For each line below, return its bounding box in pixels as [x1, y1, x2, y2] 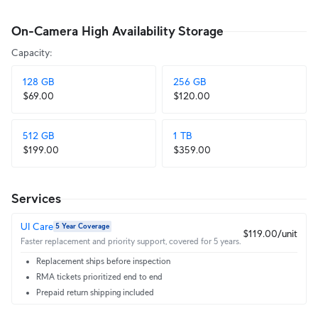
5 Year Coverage [55, 222, 109, 230]
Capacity [11, 47, 50, 58]
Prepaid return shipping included [36, 287, 154, 297]
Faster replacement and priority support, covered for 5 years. [21, 236, 241, 246]
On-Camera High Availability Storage [11, 24, 224, 38]
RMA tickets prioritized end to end [36, 272, 163, 281]
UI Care [21, 221, 53, 232]
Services [11, 192, 61, 206]
